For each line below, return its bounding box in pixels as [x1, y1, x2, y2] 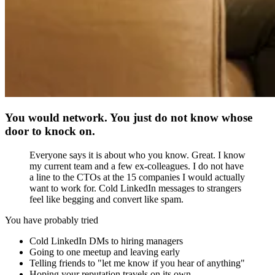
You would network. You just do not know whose [5, 110, 252, 124]
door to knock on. [5, 124, 95, 137]
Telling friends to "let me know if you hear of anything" [29, 257, 245, 268]
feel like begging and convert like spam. [29, 193, 184, 204]
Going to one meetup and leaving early [29, 246, 180, 257]
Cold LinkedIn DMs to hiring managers [29, 235, 183, 246]
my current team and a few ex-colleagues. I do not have [29, 160, 244, 171]
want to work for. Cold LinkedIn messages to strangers [29, 182, 241, 193]
